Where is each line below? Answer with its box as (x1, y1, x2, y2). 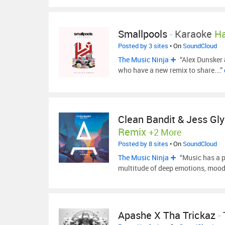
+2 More (149, 126, 182, 138)
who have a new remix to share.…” (118, 65, 224, 75)
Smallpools (118, 27, 167, 41)
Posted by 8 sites (118, 139, 168, 148)
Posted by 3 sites (118, 41, 168, 50)
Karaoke (175, 27, 212, 41)
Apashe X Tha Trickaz (118, 208, 215, 222)
